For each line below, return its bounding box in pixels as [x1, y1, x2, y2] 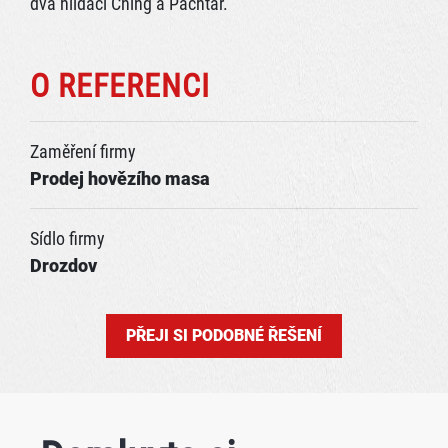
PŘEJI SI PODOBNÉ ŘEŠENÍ [126, 326, 322, 345]
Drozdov [30, 255, 97, 276]
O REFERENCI [30, 67, 210, 105]
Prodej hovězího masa [30, 168, 210, 189]
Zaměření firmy [30, 141, 136, 162]
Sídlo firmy [30, 228, 105, 249]
